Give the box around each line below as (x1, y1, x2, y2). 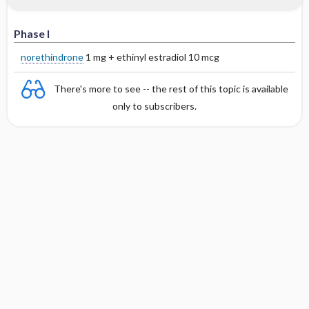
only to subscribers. (112, 100, 197, 112)
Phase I (13, 27, 50, 40)
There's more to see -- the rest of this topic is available (54, 82, 288, 94)
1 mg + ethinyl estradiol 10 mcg (83, 51, 219, 63)
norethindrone (20, 51, 83, 63)
